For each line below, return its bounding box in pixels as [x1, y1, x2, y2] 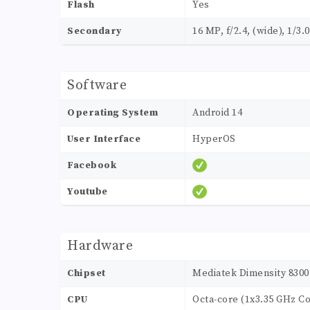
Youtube [67, 185, 108, 199]
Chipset [67, 267, 106, 280]
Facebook [67, 159, 116, 172]
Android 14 [192, 107, 242, 120]
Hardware [67, 237, 133, 255]
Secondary [67, 25, 122, 38]
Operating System [67, 107, 158, 120]
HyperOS [192, 133, 236, 146]
